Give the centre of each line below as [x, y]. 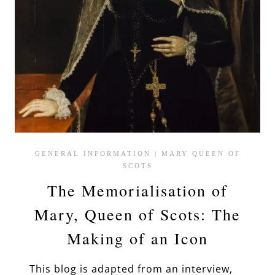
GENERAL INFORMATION [93, 153]
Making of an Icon [137, 238]
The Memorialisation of [137, 190]
